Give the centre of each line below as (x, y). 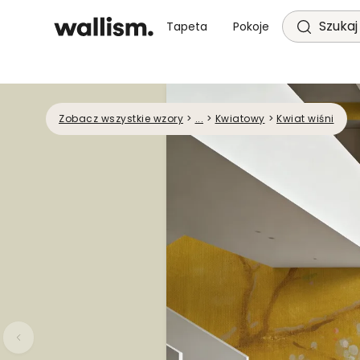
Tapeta (187, 27)
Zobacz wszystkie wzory (121, 119)
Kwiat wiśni (305, 119)
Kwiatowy (240, 119)
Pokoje (252, 27)
